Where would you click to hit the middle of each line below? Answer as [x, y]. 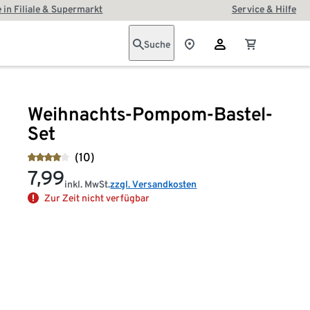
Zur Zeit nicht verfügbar [97, 198]
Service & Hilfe [264, 9]
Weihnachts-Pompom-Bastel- [151, 114]
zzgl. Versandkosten [154, 184]
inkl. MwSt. [88, 184]
